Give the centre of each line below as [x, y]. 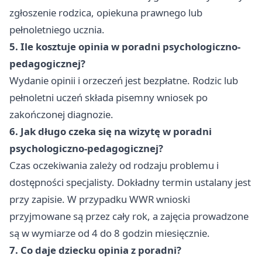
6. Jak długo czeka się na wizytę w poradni [111, 132]
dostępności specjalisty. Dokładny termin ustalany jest [130, 182]
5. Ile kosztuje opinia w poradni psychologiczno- [125, 47]
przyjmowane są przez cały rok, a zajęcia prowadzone [129, 216]
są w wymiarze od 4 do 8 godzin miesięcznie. [110, 233]
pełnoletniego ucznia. [57, 30]
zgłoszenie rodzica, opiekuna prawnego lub [106, 13]
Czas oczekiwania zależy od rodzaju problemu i [114, 166]
